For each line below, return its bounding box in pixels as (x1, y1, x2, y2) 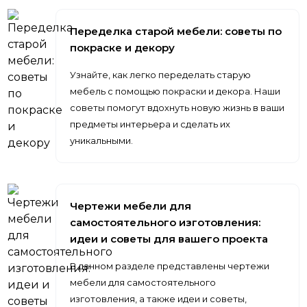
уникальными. (70, 135, 134, 146)
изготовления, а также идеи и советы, (70, 293, 247, 304)
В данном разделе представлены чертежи (70, 260, 270, 271)
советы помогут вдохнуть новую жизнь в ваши (70, 102, 285, 113)
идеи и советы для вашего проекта (70, 232, 269, 245)
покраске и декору (70, 41, 175, 54)
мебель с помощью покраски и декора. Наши (70, 86, 281, 97)
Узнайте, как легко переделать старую (70, 69, 251, 80)
